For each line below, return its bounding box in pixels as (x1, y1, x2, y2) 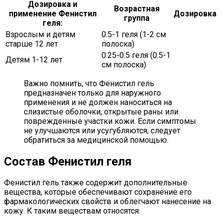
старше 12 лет (5, 39, 58, 49)
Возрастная (113, 3, 160, 13)
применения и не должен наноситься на (24, 97, 172, 107)
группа (123, 13, 150, 23)
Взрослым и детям (5, 29, 75, 39)
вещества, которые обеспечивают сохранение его (4, 187, 192, 197)
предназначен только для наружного (24, 88, 161, 98)
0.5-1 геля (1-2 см (102, 29, 166, 39)
